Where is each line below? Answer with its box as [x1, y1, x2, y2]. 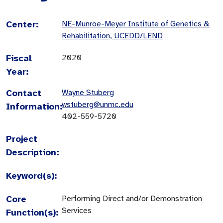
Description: [6, 146, 59, 158]
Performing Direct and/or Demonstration [62, 193, 202, 204]
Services [62, 205, 92, 216]
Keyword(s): [6, 170, 57, 181]
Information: [6, 101, 63, 112]
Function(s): [6, 207, 59, 218]
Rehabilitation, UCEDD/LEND [62, 30, 163, 41]
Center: [6, 18, 39, 30]
